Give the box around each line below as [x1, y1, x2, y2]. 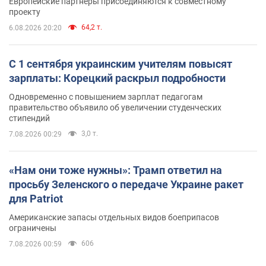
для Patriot [9, 192, 63, 205]
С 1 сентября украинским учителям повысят [9, 57, 232, 70]
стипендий [9, 113, 50, 123]
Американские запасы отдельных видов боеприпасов [9, 212, 219, 222]
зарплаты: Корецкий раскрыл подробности [9, 71, 226, 84]
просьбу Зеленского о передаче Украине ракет [9, 178, 243, 191]
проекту [9, 7, 40, 17]
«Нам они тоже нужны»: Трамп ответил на [9, 163, 222, 176]
